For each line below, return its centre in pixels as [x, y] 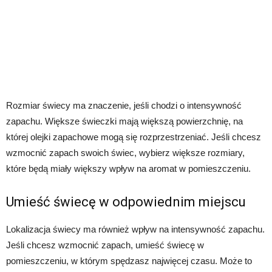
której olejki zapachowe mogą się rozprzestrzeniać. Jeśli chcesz [134, 137]
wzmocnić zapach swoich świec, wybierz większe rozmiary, [125, 152]
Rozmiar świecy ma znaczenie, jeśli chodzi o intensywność [124, 105]
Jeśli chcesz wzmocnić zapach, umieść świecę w [105, 245]
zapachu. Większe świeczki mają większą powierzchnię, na [124, 121]
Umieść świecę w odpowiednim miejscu [126, 202]
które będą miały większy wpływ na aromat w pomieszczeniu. [128, 168]
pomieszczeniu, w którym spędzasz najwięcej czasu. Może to [129, 260]
